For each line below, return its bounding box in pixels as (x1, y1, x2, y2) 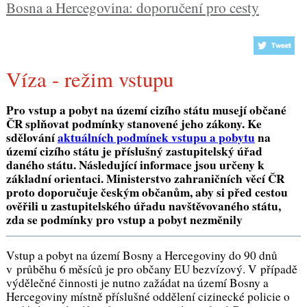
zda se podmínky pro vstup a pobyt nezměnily (5, 210, 243, 228)
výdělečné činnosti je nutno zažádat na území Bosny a (5, 275, 269, 291)
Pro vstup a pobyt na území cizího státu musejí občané (5, 101, 286, 119)
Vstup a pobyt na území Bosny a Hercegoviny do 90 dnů (5, 247, 278, 264)
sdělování (5, 128, 58, 146)
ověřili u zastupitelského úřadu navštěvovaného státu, (5, 197, 281, 214)
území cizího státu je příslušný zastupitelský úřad (5, 142, 262, 160)
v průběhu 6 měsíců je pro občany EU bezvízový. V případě (5, 261, 297, 278)
